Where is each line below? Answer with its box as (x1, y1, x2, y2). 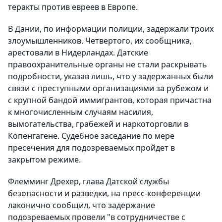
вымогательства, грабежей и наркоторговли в (8, 118, 188, 129)
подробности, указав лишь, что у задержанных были (8, 71, 213, 82)
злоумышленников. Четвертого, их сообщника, (8, 35, 192, 46)
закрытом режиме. (8, 154, 81, 165)
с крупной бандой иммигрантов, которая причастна (8, 95, 212, 106)
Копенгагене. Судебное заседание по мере (8, 130, 174, 141)
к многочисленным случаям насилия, (8, 107, 153, 117)
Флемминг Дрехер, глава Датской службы (8, 176, 169, 187)
